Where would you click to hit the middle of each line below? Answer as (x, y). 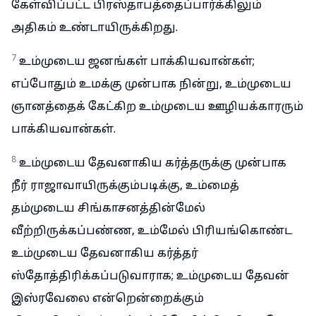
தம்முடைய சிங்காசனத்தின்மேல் (108, 209)
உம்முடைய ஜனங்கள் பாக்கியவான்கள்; (137, 62)
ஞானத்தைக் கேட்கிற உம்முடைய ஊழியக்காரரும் (157, 107)
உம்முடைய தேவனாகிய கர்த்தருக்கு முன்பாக (153, 164)
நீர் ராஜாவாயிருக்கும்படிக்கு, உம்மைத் (125, 186)
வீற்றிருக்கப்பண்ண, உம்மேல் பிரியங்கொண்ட (152, 231)
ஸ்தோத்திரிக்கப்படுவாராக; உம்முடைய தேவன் (150, 276)
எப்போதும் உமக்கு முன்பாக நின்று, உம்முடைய (151, 85)
